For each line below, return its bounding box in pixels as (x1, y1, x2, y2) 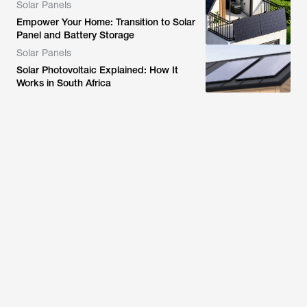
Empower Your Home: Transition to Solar (16, 16, 195, 27)
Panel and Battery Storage (16, 29, 134, 40)
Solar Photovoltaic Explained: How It (16, 64, 178, 75)
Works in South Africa (16, 77, 111, 88)
